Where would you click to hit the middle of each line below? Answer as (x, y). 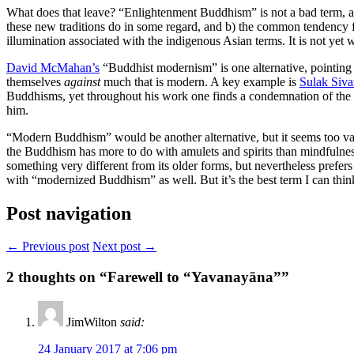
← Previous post (48, 247)
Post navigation (69, 213)
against (82, 81)
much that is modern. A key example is (200, 81)
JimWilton (92, 322)
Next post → (124, 247)
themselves (35, 81)
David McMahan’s (53, 67)
